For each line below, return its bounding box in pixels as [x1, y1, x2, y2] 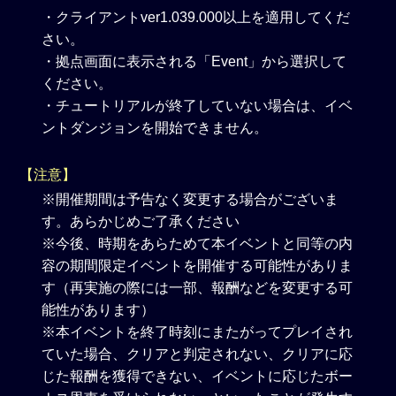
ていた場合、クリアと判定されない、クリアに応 [42, 346, 354, 362]
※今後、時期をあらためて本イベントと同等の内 [42, 236, 354, 251]
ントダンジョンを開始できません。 [42, 120, 269, 135]
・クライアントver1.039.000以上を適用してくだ [42, 10, 351, 25]
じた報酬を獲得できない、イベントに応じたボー [42, 369, 354, 384]
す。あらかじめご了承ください [42, 214, 240, 229]
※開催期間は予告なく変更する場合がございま [42, 192, 339, 207]
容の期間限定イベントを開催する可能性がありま [42, 258, 354, 273]
